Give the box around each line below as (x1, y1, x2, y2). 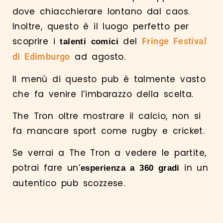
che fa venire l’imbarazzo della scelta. (12, 88, 194, 100)
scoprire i (12, 35, 60, 48)
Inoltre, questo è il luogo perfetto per (12, 20, 189, 33)
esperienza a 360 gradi (81, 163, 180, 173)
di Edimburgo (12, 51, 70, 62)
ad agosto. (70, 51, 126, 63)
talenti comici (60, 37, 119, 47)
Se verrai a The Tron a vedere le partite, (12, 147, 207, 159)
